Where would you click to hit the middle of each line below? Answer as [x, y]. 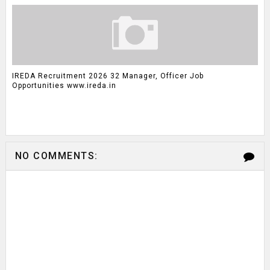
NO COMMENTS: [56, 156]
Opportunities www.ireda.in [64, 85]
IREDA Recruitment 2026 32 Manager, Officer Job [108, 76]
